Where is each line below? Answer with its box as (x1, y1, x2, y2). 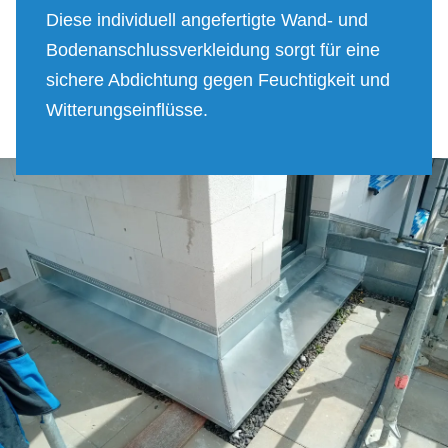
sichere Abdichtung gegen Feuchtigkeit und (46, 69, 390, 90)
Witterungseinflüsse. (46, 99, 208, 120)
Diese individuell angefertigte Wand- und (46, 9, 368, 30)
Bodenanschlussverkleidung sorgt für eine (46, 39, 380, 60)
